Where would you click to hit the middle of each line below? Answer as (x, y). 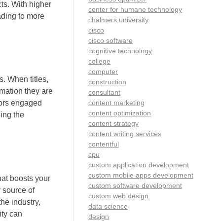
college (99, 61)
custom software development (135, 185)
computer (103, 71)
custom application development (139, 165)
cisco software (110, 40)
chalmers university (118, 19)
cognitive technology (120, 51)
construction (107, 82)
